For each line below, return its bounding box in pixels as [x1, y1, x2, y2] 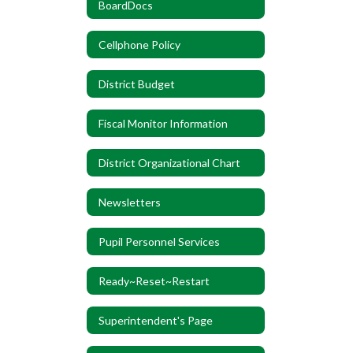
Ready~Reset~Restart [98, 273, 210, 288]
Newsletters [98, 195, 161, 209]
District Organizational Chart [98, 155, 240, 169]
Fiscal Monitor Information [98, 116, 228, 130]
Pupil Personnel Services [98, 234, 220, 248]
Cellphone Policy [98, 37, 180, 51]
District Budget [98, 76, 175, 91]
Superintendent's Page [98, 313, 213, 327]
